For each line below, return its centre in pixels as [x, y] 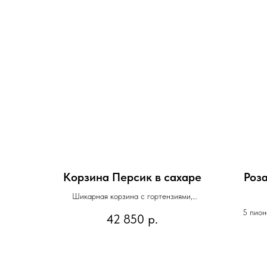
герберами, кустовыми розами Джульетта [132, 208]
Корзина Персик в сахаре [132, 177]
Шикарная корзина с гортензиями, [132, 196]
